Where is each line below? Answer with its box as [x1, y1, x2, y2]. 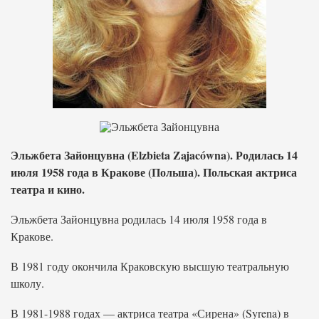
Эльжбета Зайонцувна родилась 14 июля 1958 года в [11, 211, 267, 226]
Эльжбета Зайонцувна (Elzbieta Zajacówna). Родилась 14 [11, 147, 298, 163]
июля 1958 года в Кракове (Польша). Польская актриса [11, 164, 297, 180]
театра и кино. [11, 181, 85, 197]
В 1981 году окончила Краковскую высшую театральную [11, 258, 289, 273]
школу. [11, 276, 44, 291]
